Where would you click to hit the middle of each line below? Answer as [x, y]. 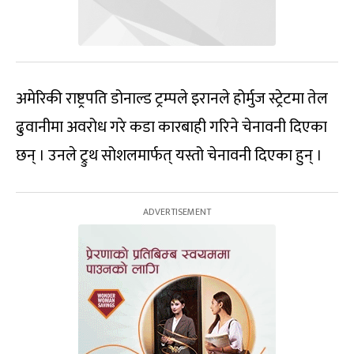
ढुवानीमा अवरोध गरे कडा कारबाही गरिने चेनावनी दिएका [171, 128]
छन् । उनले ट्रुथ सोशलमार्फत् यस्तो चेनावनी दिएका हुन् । [169, 156]
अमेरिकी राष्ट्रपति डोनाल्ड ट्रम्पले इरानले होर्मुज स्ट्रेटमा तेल [172, 99]
